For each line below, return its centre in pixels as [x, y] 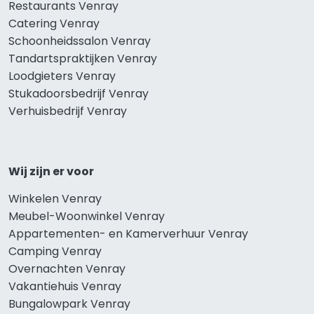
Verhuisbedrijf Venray [68, 111]
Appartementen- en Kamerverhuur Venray [128, 233]
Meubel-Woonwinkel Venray [87, 216]
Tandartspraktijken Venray [83, 58]
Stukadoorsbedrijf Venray [78, 93]
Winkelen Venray [55, 198]
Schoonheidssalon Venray [80, 41]
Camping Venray [55, 251]
